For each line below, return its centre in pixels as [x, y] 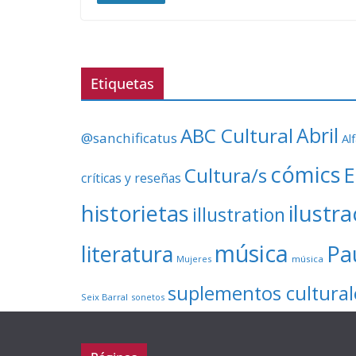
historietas [135, 214]
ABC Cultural [237, 136]
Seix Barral [104, 297]
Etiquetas [122, 84]
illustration [239, 215]
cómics [306, 175]
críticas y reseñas [131, 178]
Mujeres [194, 259]
